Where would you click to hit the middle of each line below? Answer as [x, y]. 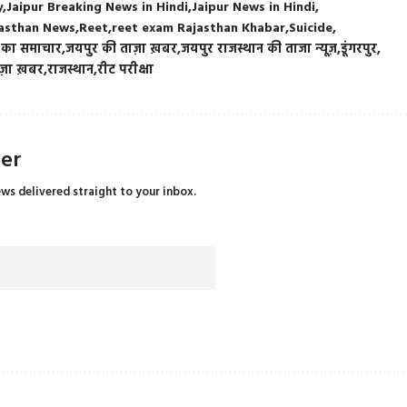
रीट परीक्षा [126, 70]
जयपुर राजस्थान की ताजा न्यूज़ [259, 50]
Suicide [311, 29]
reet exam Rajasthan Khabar [199, 29]
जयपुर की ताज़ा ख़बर [122, 50]
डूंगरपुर [359, 50]
